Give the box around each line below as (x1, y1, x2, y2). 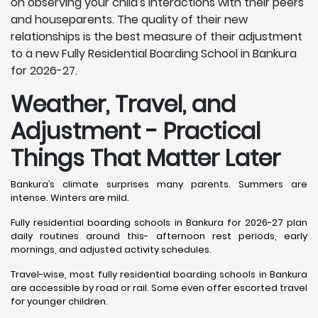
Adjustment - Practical (11, 115, 261, 148)
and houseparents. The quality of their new (11, 11, 248, 28)
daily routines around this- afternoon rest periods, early (11, 229, 307, 243)
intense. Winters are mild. (11, 191, 129, 205)
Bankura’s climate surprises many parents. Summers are (11, 177, 307, 192)
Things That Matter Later (11, 142, 280, 175)
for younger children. (11, 295, 108, 309)
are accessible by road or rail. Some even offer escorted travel (11, 281, 307, 295)
